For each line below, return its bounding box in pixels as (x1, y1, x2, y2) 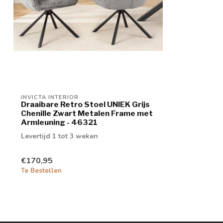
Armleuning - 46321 (21, 117, 98, 127)
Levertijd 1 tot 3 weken (21, 131, 98, 141)
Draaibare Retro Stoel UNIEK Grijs (21, 99, 150, 109)
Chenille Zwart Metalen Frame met (21, 108, 153, 118)
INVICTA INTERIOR (21, 93, 79, 101)
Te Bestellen (21, 166, 62, 176)
